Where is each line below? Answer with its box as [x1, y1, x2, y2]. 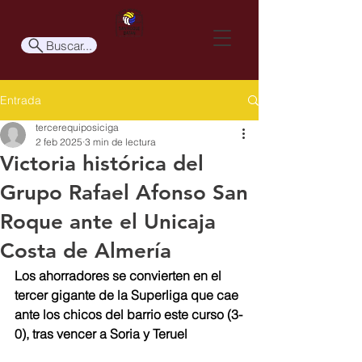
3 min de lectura [85, 136, 156, 148]
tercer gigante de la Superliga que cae [15, 287, 242, 303]
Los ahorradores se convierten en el [15, 267, 225, 284]
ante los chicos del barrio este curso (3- [15, 306, 242, 322]
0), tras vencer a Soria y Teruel [15, 326, 187, 342]
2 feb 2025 [36, 136, 82, 148]
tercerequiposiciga [36, 121, 119, 133]
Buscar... [46, 37, 92, 53]
